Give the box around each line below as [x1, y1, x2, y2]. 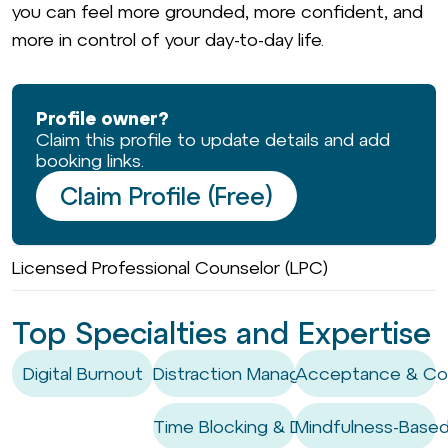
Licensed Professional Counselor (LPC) [12, 257, 328, 279]
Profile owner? [36, 108, 169, 130]
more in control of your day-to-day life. [12, 29, 324, 50]
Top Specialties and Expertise [12, 316, 431, 351]
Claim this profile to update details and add [36, 129, 390, 151]
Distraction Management [153, 363, 356, 385]
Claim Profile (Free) [60, 182, 273, 211]
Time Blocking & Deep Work [153, 416, 384, 438]
